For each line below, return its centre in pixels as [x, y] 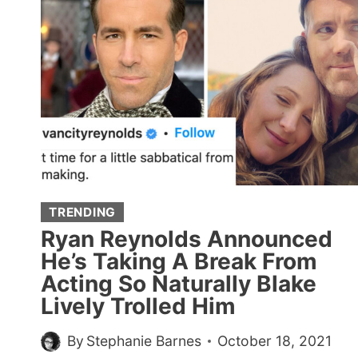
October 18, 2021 [275, 341]
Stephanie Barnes [144, 341]
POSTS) [160, 187]
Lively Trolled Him [138, 306]
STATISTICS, [178, 21]
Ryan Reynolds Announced [187, 239]
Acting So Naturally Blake [179, 283]
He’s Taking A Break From [179, 261]
